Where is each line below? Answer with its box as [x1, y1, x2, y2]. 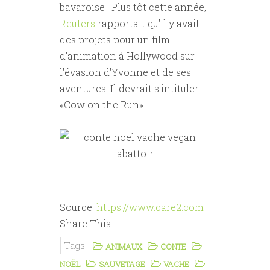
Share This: [60, 217, 113, 230]
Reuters [60, 17, 95, 30]
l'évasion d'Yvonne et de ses [60, 66, 191, 79]
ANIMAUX [105, 241, 142, 253]
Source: [60, 201, 96, 214]
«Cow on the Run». [60, 98, 145, 111]
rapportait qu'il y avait [95, 17, 199, 30]
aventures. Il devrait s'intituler [60, 82, 199, 95]
